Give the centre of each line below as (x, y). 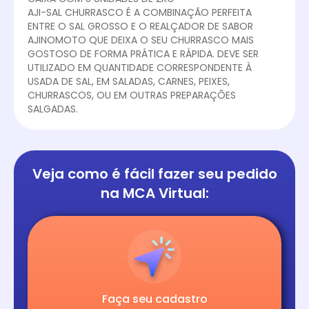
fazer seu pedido (217, 174)
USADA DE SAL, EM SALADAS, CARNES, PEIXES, (129, 81)
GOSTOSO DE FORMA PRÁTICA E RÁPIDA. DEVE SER (143, 54)
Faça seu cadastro (154, 299)
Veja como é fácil (93, 174)
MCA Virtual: (166, 193)
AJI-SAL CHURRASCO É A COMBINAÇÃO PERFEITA (140, 12)
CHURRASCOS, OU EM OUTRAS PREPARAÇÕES (132, 95)
